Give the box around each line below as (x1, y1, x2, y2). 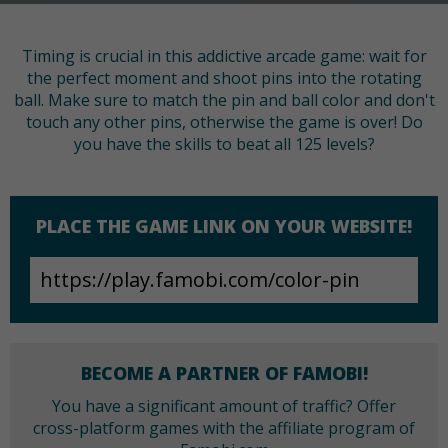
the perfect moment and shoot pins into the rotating (26, 67, 422, 90)
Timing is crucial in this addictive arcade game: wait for (21, 45, 427, 68)
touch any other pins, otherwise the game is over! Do (25, 111, 423, 134)
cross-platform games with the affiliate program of (33, 417, 415, 440)
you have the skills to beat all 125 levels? (73, 133, 375, 156)
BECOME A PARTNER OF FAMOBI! (80, 361, 368, 386)
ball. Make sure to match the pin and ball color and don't (13, 89, 435, 112)
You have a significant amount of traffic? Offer (52, 395, 396, 418)
